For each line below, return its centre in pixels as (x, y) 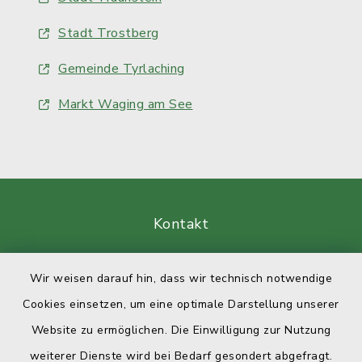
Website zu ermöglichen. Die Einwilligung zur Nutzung (181, 330)
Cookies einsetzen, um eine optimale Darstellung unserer (181, 304)
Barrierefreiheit (181, 266)
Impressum (181, 350)
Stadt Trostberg (109, 33)
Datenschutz (181, 308)
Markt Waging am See (126, 104)
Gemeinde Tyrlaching (122, 69)
